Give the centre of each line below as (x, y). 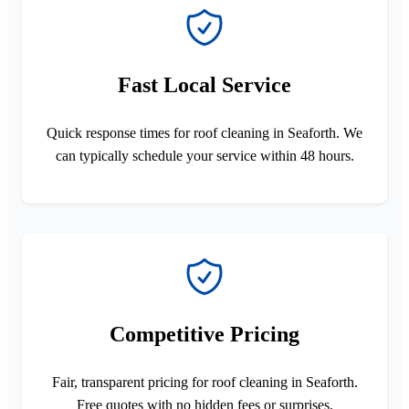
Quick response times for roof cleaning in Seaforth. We (204, 132)
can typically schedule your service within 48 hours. (204, 155)
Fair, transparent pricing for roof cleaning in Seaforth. (204, 382)
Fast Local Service (204, 84)
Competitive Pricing (204, 334)
